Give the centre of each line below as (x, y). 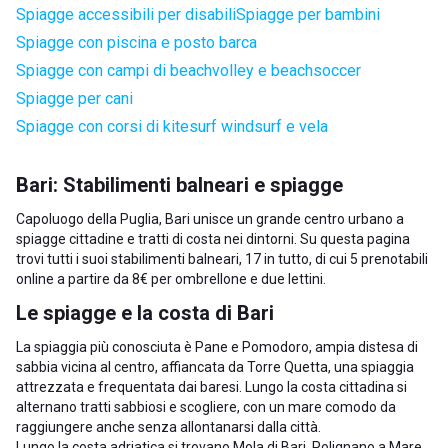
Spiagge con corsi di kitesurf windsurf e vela (172, 126)
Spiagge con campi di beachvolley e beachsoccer (188, 70)
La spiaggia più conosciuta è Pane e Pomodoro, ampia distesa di (217, 347)
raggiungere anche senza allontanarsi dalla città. (168, 427)
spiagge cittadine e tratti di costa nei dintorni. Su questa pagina (213, 239)
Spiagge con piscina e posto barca (136, 42)
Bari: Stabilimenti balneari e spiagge (179, 185)
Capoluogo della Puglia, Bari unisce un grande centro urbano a (210, 219)
